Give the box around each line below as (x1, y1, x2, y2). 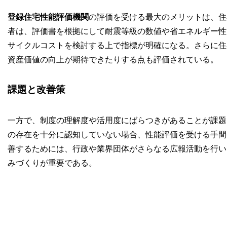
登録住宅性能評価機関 (7, 12, 89, 21)
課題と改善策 (7, 84, 65, 95)
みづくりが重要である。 (7, 158, 97, 167)
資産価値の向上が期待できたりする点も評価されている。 (7, 55, 218, 64)
